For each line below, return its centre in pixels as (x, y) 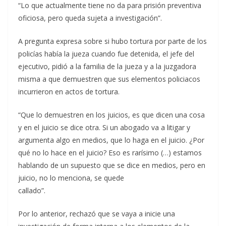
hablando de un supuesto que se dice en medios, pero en (112, 165)
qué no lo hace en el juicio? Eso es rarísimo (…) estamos (110, 152)
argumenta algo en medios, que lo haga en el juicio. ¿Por (111, 140)
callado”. (32, 190)
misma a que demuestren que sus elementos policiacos (109, 79)
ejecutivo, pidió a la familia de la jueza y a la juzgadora (107, 66)
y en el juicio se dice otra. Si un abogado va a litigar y (104, 127)
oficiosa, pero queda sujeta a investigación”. (90, 18)
